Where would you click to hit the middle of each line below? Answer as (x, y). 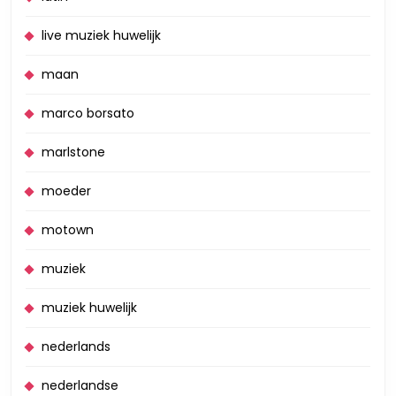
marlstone (73, 152)
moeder (66, 191)
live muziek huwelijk (101, 35)
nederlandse (80, 385)
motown (68, 230)
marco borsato (88, 113)
